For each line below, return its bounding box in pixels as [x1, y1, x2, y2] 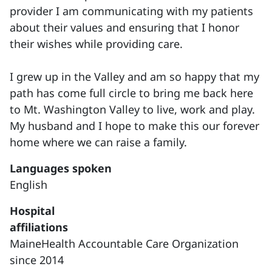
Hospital [10, 203, 55, 218]
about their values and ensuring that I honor [10, 20, 239, 35]
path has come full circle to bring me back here [10, 86, 253, 100]
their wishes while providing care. [10, 36, 183, 51]
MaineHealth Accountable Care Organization [10, 236, 239, 251]
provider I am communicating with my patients [10, 4, 253, 18]
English [10, 177, 47, 192]
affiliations [10, 220, 68, 234]
